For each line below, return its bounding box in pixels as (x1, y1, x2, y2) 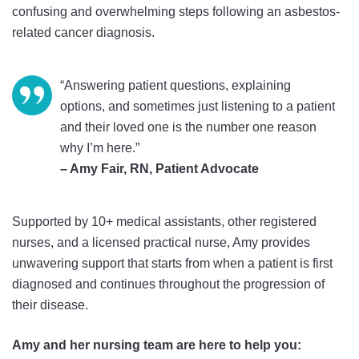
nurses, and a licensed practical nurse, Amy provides (12, 236, 310, 249)
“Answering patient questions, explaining (60, 79, 291, 92)
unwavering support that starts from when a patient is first (12, 256, 333, 270)
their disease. (12, 298, 88, 312)
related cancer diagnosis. (12, 26, 155, 39)
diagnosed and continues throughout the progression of (12, 277, 325, 291)
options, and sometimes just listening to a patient (60, 99, 335, 113)
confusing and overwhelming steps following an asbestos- (12, 5, 340, 18)
